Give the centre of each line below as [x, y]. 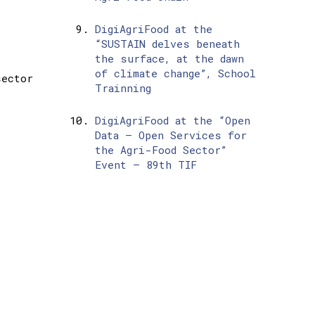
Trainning [123, 88]
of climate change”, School [175, 73]
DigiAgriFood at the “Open [172, 121]
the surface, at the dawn [169, 59]
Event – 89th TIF [146, 165]
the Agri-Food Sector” [160, 150]
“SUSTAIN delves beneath [167, 44]
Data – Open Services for [171, 135]
